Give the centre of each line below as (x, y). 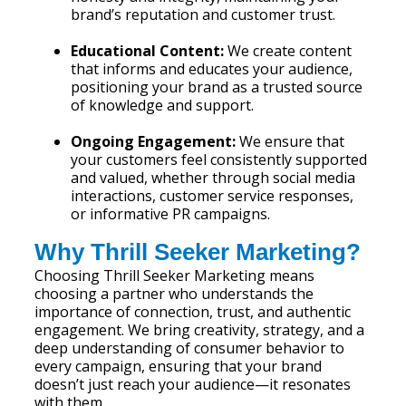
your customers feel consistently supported (219, 159)
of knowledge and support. (163, 105)
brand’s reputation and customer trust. (203, 14)
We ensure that (290, 141)
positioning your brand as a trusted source (217, 87)
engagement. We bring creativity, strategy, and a (200, 330)
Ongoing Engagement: (154, 141)
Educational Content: (148, 51)
